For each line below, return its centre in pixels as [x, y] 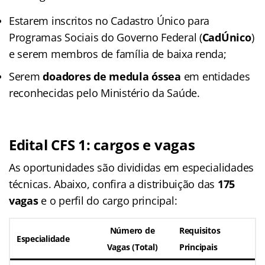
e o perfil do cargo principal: [108, 200]
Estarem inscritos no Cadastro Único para [109, 20]
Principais [198, 247]
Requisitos [200, 230]
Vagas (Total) [132, 247]
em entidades [215, 76]
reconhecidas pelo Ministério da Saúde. [104, 93]
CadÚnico [227, 37]
